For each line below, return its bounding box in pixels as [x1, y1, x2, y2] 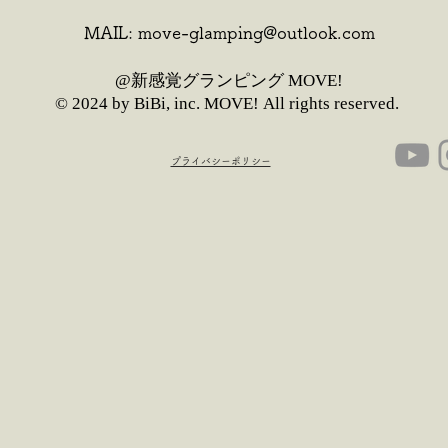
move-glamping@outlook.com [137, 24, 375, 41]
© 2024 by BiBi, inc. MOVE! [55, 94, 259, 113]
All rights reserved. [259, 94, 403, 113]
